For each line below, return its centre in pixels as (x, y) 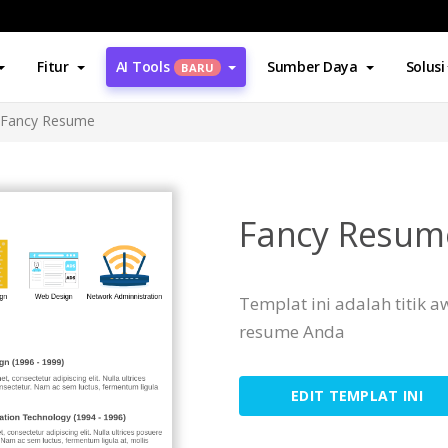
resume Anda (292, 331)
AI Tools (142, 66)
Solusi (425, 66)
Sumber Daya (312, 66)
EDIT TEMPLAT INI (357, 395)
